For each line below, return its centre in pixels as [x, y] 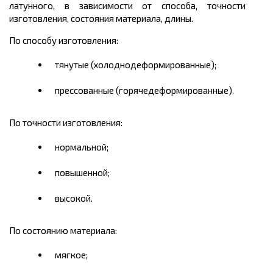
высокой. [74, 198]
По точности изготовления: [66, 123]
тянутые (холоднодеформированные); [136, 65]
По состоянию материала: [63, 231]
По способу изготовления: [64, 41]
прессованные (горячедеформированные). [144, 90]
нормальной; [82, 147]
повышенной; [82, 173]
